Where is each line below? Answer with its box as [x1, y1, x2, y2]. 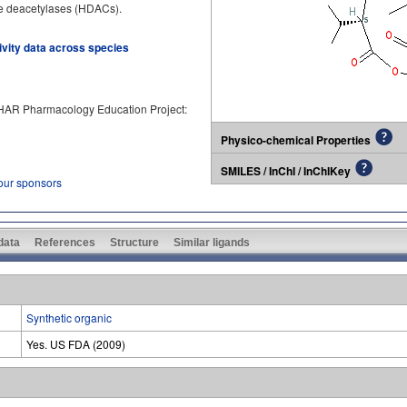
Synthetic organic [26, 310, 112, 325]
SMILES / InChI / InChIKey [221, 163, 351, 179]
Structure [110, 236, 159, 249]
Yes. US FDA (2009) [26, 336, 125, 352]
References [35, 236, 95, 249]
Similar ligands [174, 236, 250, 249]
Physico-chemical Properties [221, 132, 371, 148]
